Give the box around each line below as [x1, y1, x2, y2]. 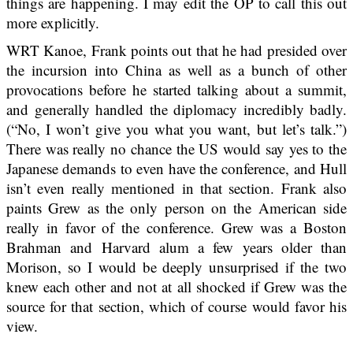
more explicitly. [6, 13, 99, 33]
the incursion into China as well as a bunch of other [6, 60, 347, 80]
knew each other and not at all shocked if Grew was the [6, 277, 347, 297]
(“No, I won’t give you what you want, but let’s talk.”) [6, 119, 347, 139]
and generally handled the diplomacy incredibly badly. [6, 99, 347, 120]
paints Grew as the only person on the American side [6, 198, 347, 218]
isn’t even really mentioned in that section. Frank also [6, 178, 347, 199]
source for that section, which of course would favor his [6, 296, 347, 317]
